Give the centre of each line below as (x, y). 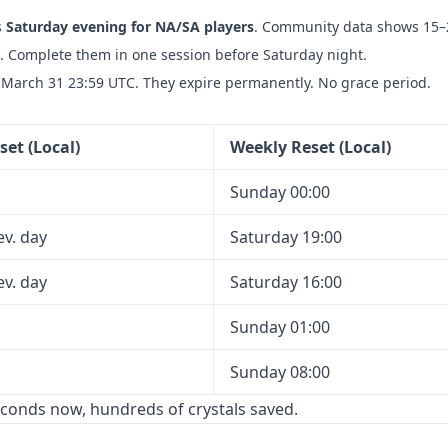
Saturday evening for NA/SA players (130, 26)
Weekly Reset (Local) (310, 147)
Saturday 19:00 (286, 237)
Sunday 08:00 (280, 372)
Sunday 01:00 (280, 327)
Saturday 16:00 (286, 282)
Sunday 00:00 (280, 192)
